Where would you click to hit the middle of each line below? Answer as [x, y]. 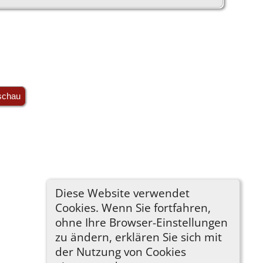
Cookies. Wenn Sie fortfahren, [133, 207]
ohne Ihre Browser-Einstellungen [141, 222]
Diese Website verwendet [122, 193]
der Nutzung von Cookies [120, 251]
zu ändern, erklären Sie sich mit [138, 237]
